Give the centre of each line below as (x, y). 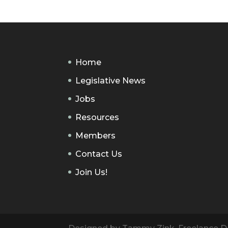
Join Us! (92, 172)
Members (96, 135)
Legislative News (111, 80)
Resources (97, 117)
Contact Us (99, 154)
